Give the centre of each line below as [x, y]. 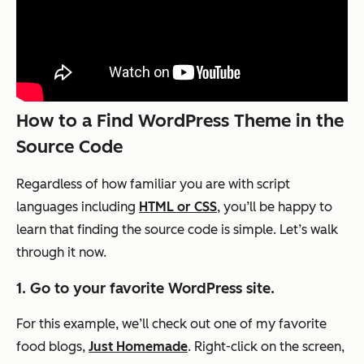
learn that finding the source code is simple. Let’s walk [177, 229]
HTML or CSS [178, 206]
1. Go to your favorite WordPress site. [145, 288]
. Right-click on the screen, [266, 346]
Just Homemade [138, 346]
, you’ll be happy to [275, 206]
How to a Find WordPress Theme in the [180, 120]
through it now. [61, 252]
